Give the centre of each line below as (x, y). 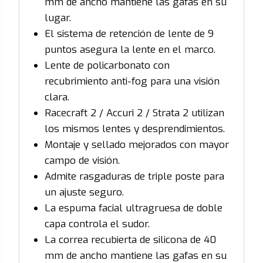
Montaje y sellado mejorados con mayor (136, 144)
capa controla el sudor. (97, 224)
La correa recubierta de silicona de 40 (130, 240)
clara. (57, 97)
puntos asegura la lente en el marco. (130, 49)
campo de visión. (82, 160)
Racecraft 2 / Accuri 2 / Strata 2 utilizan (134, 113)
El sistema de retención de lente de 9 (129, 33)
